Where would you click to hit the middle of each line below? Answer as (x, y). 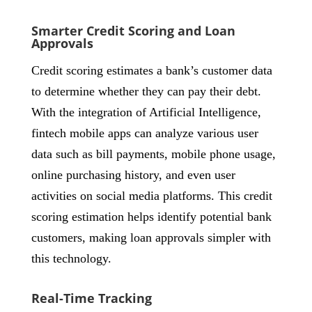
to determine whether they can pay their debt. (146, 91)
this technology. (71, 258)
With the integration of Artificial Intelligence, (146, 112)
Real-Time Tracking (91, 298)
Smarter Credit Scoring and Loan (133, 31)
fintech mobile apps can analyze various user (145, 133)
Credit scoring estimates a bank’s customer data (151, 70)
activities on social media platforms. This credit (151, 196)
